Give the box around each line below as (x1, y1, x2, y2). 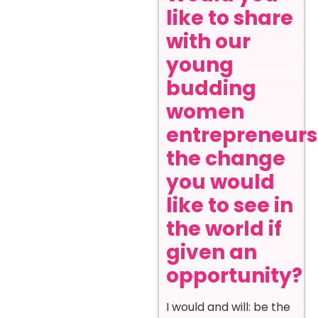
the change (166, 144, 285, 172)
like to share (166, 4, 293, 32)
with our (166, 27, 251, 55)
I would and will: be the (166, 298, 290, 315)
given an (166, 238, 257, 266)
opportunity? (166, 261, 302, 290)
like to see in (166, 191, 293, 219)
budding (166, 74, 256, 102)
